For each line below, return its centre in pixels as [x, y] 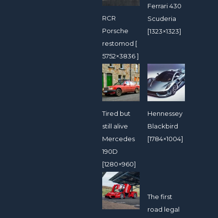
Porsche [115, 30]
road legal [164, 209]
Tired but [116, 114]
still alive [115, 126]
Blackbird [163, 126]
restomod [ [120, 43]
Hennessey [165, 114]
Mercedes [118, 139]
